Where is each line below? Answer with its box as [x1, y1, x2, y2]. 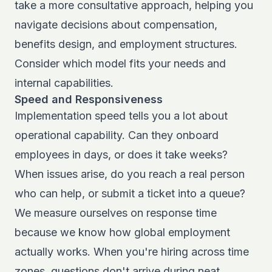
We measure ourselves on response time [15, 206, 217, 219]
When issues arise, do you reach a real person [15, 168, 245, 180]
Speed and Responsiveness [15, 93, 163, 106]
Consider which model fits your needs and [15, 57, 226, 70]
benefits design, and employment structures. [15, 38, 237, 50]
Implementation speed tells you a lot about [15, 109, 228, 122]
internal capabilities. [15, 76, 114, 89]
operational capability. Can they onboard [15, 129, 219, 141]
